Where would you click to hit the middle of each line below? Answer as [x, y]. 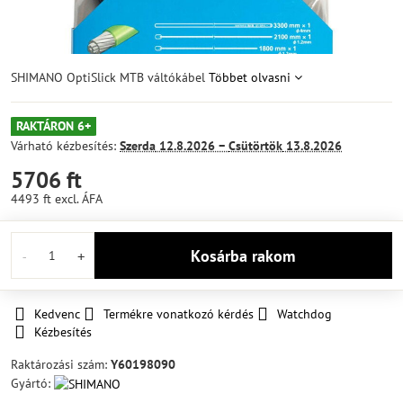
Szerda [138, 146]
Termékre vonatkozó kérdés [179, 314]
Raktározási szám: [61, 364]
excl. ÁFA [79, 199]
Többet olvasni [250, 77]
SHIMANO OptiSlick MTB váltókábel [110, 77]
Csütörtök [255, 146]
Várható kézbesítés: [65, 146]
